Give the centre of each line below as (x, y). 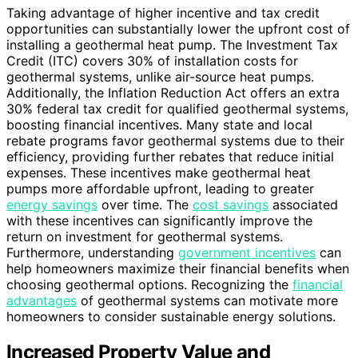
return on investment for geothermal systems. (145, 236)
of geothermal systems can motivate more (207, 300)
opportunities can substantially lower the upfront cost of (178, 28)
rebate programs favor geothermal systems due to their (175, 140)
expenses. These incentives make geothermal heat (159, 172)
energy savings (52, 204)
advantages (42, 300)
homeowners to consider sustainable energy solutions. (171, 316)
